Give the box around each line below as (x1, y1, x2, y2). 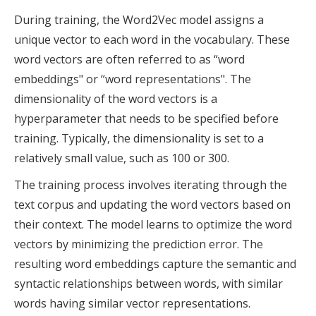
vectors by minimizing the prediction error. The (14, 236, 263, 253)
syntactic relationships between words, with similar (14, 276, 283, 292)
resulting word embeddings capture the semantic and (14, 256, 296, 272)
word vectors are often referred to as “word (14, 51, 245, 68)
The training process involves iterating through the (14, 177, 287, 193)
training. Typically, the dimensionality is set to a (14, 130, 264, 147)
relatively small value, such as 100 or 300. (14, 150, 229, 166)
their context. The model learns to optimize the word (14, 217, 292, 233)
